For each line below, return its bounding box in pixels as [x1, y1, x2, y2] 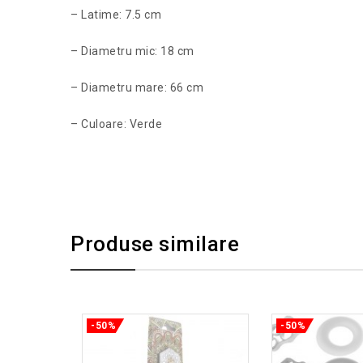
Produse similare [70, 231, 239, 256]
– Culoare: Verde [70, 117, 162, 131]
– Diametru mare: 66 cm [70, 81, 203, 95]
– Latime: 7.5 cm [70, 8, 161, 22]
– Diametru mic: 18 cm [70, 45, 194, 58]
